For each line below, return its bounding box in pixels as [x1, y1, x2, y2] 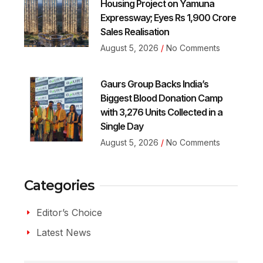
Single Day [100, 120, 143, 133]
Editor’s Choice [36, 207, 103, 219]
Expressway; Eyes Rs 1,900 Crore [100, 12, 236, 24]
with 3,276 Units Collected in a [100, 106, 222, 119]
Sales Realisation [100, 26, 169, 38]
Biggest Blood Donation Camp [100, 92, 222, 104]
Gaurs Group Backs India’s [100, 78, 208, 90]
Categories [24, 177, 95, 194]
